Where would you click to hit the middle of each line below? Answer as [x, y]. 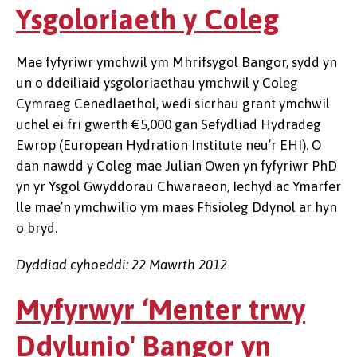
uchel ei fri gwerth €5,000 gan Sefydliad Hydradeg [169, 124]
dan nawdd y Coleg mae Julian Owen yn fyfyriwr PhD [177, 166]
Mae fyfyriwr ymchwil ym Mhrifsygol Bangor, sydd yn [177, 62]
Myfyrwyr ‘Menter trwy [161, 309]
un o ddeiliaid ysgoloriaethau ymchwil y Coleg [157, 83]
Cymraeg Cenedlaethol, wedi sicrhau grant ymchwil [173, 104]
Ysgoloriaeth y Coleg [147, 19]
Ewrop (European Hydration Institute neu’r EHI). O [169, 145]
